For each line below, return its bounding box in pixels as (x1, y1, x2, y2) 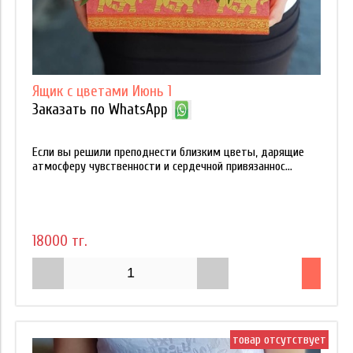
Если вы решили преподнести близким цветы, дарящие (32, 144, 304, 159)
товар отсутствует (232, 332, 326, 347)
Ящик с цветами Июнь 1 (32, 82, 172, 100)
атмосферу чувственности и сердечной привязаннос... (32, 158, 292, 173)
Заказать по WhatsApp (32, 101, 168, 119)
